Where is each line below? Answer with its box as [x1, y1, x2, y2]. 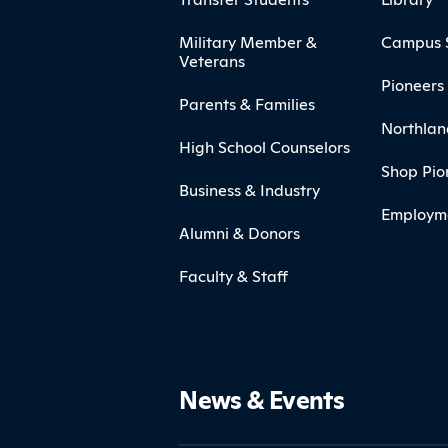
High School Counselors [179, 135, 351, 158]
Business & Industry [179, 178, 321, 201]
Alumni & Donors [179, 221, 301, 244]
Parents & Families [179, 92, 316, 115]
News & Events [179, 382, 345, 416]
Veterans [179, 49, 246, 72]
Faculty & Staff [179, 264, 289, 287]
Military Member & [179, 30, 318, 53]
